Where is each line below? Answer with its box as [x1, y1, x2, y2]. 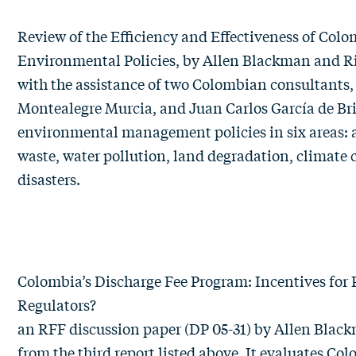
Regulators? [17, 294, 99, 315]
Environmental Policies [17, 49, 176, 70]
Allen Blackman [203, 49, 311, 70]
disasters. [17, 168, 106, 189]
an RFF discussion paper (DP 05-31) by [17, 318, 274, 339]
